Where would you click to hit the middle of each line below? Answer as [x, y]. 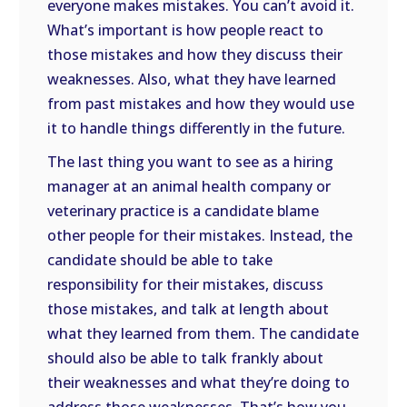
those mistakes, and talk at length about [189, 309]
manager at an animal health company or [189, 186]
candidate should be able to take [160, 260]
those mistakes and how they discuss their [195, 55]
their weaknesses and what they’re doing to [199, 382]
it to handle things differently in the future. [197, 128]
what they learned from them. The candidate [203, 333]
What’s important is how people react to [186, 30]
